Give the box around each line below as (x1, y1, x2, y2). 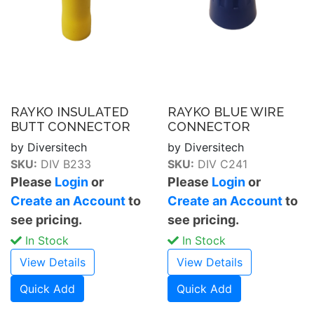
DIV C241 (194, 156, 247, 171)
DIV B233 (37, 156, 91, 171)
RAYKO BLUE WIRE (168, 104, 284, 119)
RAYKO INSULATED (11, 104, 128, 119)
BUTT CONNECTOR (11, 118, 130, 134)
